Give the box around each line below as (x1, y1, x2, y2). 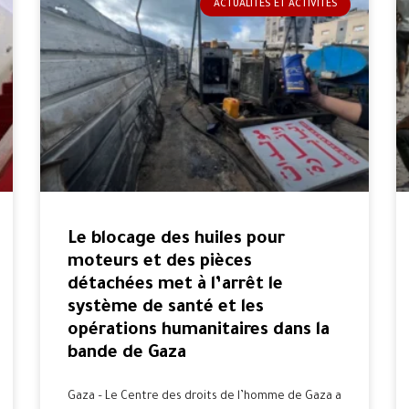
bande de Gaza (68, 343, 186, 363)
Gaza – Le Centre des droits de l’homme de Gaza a (68, 390, 341, 404)
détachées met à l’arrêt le (68, 275, 283, 295)
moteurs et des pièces (68, 252, 252, 272)
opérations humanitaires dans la (68, 320, 330, 341)
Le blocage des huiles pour (68, 229, 285, 249)
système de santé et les (68, 298, 264, 318)
